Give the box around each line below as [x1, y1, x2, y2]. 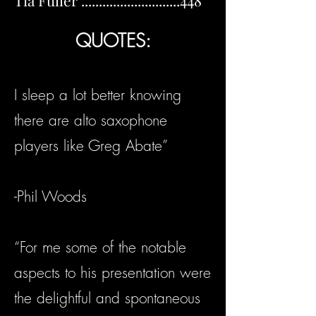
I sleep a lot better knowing [14, 85, 181, 105]
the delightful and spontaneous [14, 288, 200, 308]
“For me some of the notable [14, 238, 186, 257]
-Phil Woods [14, 187, 87, 207]
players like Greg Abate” [14, 136, 168, 156]
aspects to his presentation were [14, 263, 211, 283]
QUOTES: [75, 29, 151, 54]
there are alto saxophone [14, 111, 167, 130]
